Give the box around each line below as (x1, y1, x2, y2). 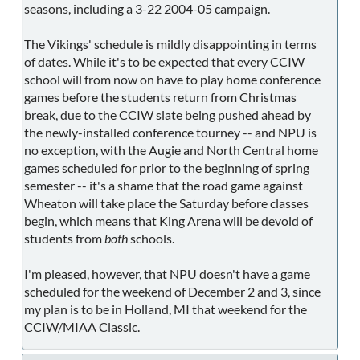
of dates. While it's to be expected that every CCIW (24, 53, 305, 69)
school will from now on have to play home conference (24, 71, 321, 87)
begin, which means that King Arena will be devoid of (24, 212, 313, 228)
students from (24, 230, 104, 246)
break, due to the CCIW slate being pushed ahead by (24, 106, 311, 122)
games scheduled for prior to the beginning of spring (24, 159, 309, 175)
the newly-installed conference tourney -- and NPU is (24, 124, 317, 140)
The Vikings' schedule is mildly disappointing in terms (24, 35, 317, 51)
